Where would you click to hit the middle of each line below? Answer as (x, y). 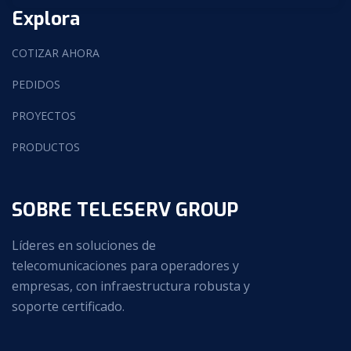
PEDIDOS (36, 84)
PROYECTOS (44, 115)
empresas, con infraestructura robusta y (131, 286)
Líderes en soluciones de (84, 245)
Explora (46, 18)
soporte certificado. (68, 306)
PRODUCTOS (46, 147)
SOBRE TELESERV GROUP (125, 210)
